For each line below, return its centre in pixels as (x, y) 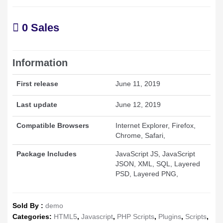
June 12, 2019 (138, 105)
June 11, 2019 (138, 84)
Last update (37, 105)
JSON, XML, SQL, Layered (158, 164)
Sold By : (29, 206)
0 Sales (39, 27)
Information (40, 62)
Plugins (170, 217)
